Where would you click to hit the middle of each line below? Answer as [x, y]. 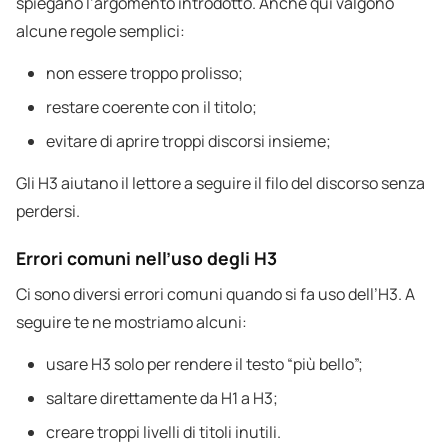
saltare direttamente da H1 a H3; [162, 398]
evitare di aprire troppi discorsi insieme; [188, 141]
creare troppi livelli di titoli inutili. [163, 432]
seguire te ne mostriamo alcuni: [131, 322]
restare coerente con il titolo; [151, 107]
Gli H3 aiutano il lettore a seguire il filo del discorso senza [220, 183]
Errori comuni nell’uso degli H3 [146, 258]
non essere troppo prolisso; [144, 73]
